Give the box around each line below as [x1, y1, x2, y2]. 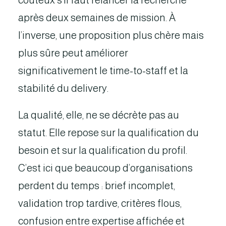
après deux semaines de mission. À [18, 12, 176, 23]
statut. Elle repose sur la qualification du [18, 127, 199, 138]
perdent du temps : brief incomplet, [18, 180, 175, 191]
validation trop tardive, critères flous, [18, 198, 182, 209]
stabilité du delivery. [18, 83, 108, 94]
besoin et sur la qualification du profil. [18, 145, 187, 156]
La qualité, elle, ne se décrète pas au [18, 109, 179, 121]
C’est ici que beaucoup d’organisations [18, 162, 193, 174]
